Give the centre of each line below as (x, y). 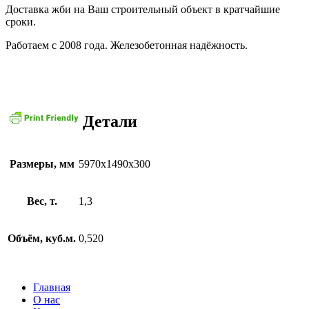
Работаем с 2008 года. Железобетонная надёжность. (127, 46)
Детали (110, 122)
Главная (52, 287)
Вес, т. (42, 201)
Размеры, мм (42, 163)
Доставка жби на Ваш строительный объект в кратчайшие (143, 10)
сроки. (21, 22)
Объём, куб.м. (42, 238)
